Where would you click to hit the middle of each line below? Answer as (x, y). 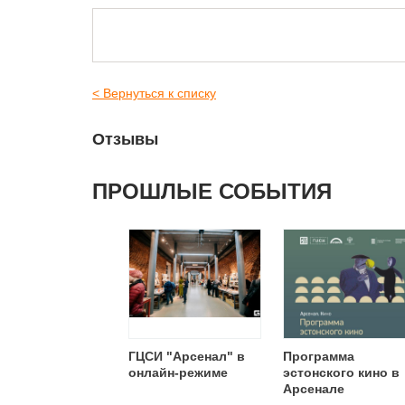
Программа (319, 356)
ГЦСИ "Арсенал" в (187, 356)
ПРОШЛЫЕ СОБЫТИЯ (212, 191)
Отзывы (125, 139)
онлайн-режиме (178, 372)
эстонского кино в (341, 372)
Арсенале (314, 389)
